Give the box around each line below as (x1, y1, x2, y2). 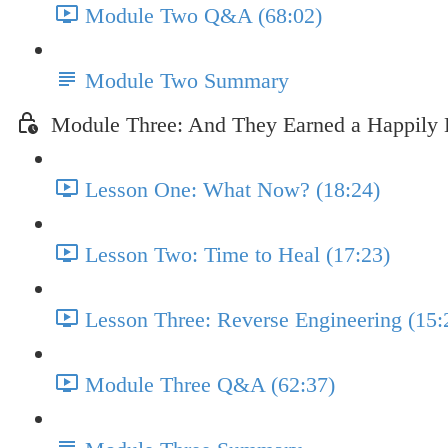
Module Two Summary (85, 68, 289, 94)
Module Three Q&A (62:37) (85, 372, 335, 398)
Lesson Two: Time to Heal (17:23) (85, 242, 390, 268)
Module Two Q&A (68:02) (85, 3, 322, 29)
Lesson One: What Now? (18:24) (85, 177, 380, 203)
